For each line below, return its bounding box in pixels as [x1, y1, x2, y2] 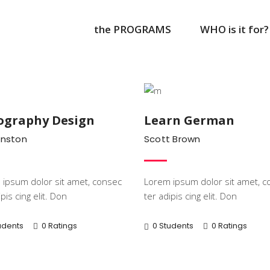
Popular [76, 61, 108, 74]
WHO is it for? [200, 22, 269, 36]
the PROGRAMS [94, 22, 171, 36]
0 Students [152, 220, 193, 231]
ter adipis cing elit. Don [144, 190, 237, 202]
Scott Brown [144, 133, 201, 145]
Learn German [144, 112, 234, 128]
